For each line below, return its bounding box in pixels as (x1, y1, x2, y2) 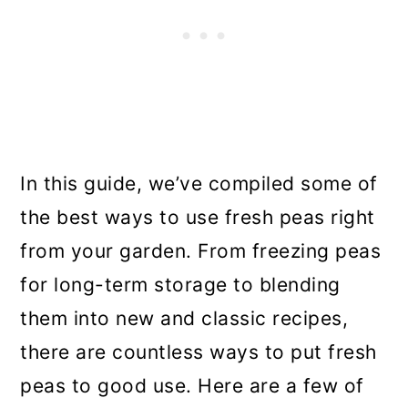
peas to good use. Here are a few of (20, 373, 364, 397)
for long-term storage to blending (20, 272, 341, 296)
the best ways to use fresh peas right (20, 205, 375, 229)
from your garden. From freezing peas (20, 239, 382, 262)
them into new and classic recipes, (20, 306, 349, 330)
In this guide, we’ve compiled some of (20, 171, 378, 195)
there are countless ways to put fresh (20, 340, 377, 363)
